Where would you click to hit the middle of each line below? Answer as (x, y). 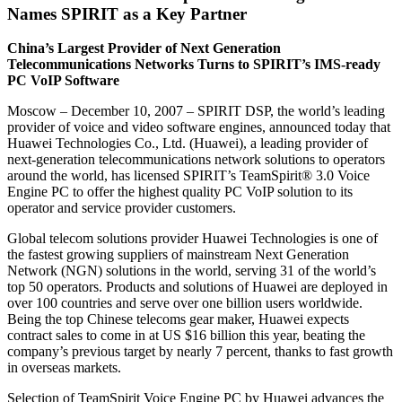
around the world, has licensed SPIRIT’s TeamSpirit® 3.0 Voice (188, 176)
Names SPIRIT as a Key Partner (127, 13)
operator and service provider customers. (122, 208)
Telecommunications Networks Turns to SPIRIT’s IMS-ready (194, 65)
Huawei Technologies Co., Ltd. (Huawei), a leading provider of (188, 144)
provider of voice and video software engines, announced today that (199, 127)
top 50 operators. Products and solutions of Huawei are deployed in (197, 287)
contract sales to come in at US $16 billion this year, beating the (186, 336)
